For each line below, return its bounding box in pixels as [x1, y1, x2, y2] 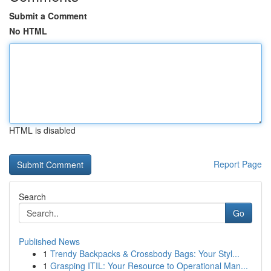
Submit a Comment [9, 10, 87, 22]
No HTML [9, 25, 47, 37]
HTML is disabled [9, 124, 76, 136]
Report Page [214, 158, 262, 170]
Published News [19, 235, 80, 247]
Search [19, 191, 46, 203]
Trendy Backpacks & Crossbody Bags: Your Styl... [50, 247, 240, 260]
